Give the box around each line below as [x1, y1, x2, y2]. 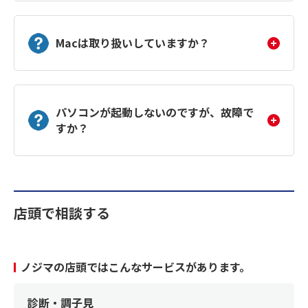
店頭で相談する [14, 203, 110, 223]
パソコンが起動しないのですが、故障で [56, 104, 254, 121]
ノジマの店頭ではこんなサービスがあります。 [21, 258, 250, 276]
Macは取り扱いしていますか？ [56, 34, 210, 52]
